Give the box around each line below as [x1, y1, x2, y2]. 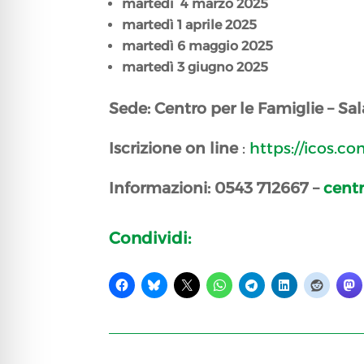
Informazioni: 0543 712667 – [109, 179, 324, 198]
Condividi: [109, 227, 192, 248]
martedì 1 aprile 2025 [122, 17, 258, 33]
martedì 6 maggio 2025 [122, 38, 274, 54]
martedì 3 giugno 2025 [122, 59, 269, 76]
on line [185, 139, 239, 158]
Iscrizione [109, 139, 186, 158]
